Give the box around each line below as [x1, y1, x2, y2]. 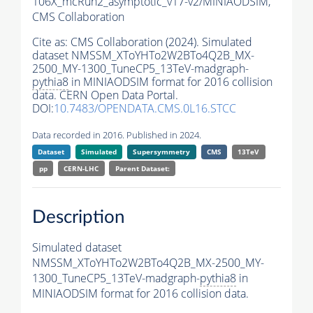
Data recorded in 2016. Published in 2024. [32, 129, 201, 142]
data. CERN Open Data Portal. [32, 87, 178, 103]
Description [32, 208, 125, 226]
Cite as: [32, 34, 71, 50]
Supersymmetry [133, 147, 191, 157]
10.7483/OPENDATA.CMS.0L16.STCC [54, 101, 236, 117]
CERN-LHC [64, 163, 99, 174]
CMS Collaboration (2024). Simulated [71, 34, 252, 50]
